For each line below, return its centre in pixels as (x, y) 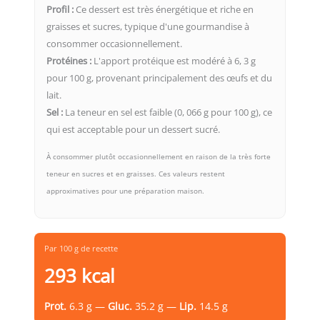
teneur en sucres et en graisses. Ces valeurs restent (136, 174)
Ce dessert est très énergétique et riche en (164, 10)
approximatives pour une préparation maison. (125, 191)
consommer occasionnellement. (114, 44)
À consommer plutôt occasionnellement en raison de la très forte (159, 157)
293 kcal (80, 276)
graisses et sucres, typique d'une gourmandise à (148, 27)
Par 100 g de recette (81, 249)
